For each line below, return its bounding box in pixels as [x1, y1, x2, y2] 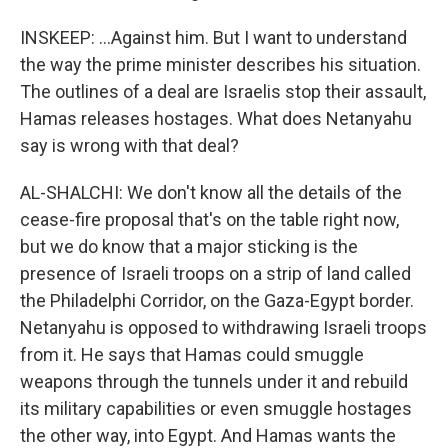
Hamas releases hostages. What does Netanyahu [20, 108, 412, 129]
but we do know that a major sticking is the [20, 236, 358, 257]
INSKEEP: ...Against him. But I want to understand [20, 27, 407, 48]
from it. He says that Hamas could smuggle [20, 344, 364, 365]
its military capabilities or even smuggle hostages [20, 398, 412, 419]
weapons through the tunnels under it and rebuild [20, 371, 408, 392]
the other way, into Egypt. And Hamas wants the [20, 425, 396, 446]
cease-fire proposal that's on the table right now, [20, 209, 399, 230]
